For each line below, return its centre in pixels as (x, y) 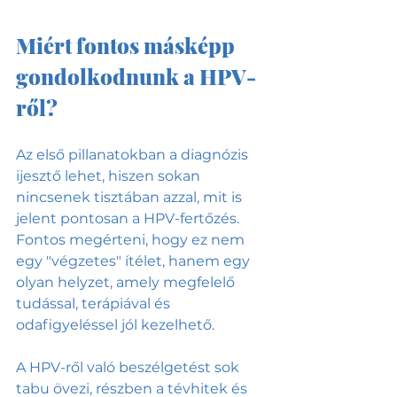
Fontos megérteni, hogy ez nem (132, 240)
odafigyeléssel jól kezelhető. (115, 325)
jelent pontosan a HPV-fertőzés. (129, 219)
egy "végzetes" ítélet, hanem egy (135, 261)
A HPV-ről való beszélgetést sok (129, 368)
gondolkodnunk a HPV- (136, 77)
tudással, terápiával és (95, 304)
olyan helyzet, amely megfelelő (127, 283)
